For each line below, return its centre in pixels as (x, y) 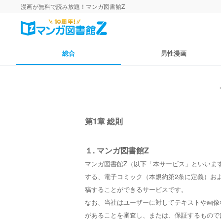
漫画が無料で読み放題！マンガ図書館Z (73, 6)
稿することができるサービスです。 (136, 189)
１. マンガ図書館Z (117, 150)
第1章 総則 (104, 121)
